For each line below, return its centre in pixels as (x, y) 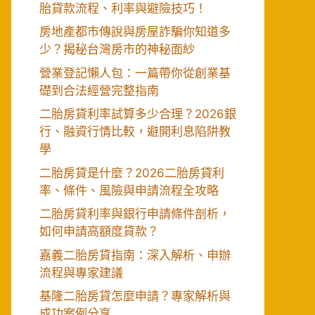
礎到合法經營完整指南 (99, 90)
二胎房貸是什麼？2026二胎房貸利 (132, 173)
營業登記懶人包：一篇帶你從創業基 (135, 73)
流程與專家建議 (81, 272)
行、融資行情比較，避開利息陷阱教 (135, 131)
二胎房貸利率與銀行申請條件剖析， (135, 214)
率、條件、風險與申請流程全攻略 (129, 190)
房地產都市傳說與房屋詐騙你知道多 (135, 32)
